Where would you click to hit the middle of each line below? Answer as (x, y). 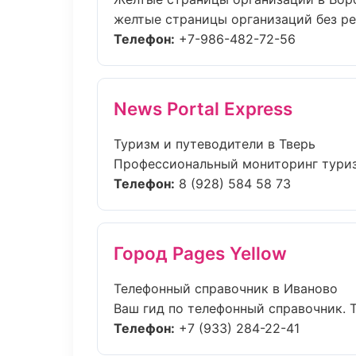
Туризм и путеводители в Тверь (215, 144)
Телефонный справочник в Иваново (226, 288)
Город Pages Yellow (200, 253)
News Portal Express (203, 108)
